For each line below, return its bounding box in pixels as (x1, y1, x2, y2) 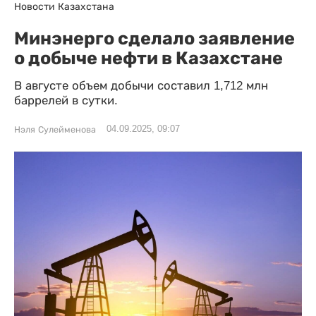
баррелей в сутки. (14, 94, 118, 107)
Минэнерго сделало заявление (14, 28, 295, 49)
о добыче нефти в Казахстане (14, 47, 283, 68)
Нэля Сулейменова (14, 125, 96, 135)
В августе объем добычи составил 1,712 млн (14, 79, 268, 92)
